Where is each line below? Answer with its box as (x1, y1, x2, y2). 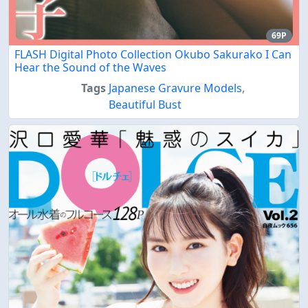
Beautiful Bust (108, 96, 181, 112)
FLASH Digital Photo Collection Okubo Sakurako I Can (14, 46, 291, 62)
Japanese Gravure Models (108, 80, 242, 96)
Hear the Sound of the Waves (14, 59, 166, 75)
